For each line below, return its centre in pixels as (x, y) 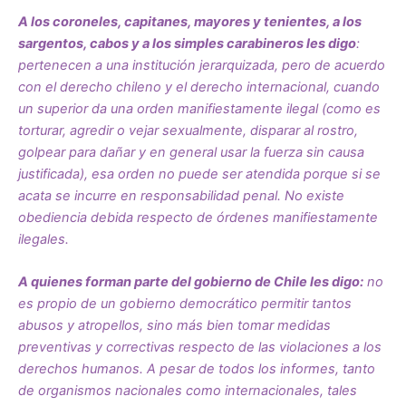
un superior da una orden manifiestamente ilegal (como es (199, 108)
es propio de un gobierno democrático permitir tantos (185, 304)
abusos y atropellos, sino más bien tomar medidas (174, 326)
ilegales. (43, 239)
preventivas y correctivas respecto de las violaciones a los (200, 348)
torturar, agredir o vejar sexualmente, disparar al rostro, (188, 130)
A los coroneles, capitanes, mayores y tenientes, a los (190, 21)
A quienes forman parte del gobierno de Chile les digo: (191, 282)
